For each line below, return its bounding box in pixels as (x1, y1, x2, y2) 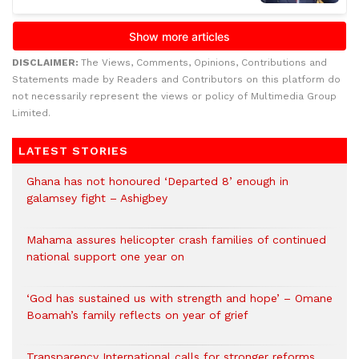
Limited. (12, 107, 50, 119)
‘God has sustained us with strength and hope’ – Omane (26, 291, 333, 305)
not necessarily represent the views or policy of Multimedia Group (12, 90, 337, 102)
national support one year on (26, 249, 184, 263)
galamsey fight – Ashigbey (26, 191, 167, 204)
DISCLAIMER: (12, 56, 81, 68)
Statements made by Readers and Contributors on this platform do (12, 73, 341, 85)
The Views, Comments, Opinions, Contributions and (81, 56, 327, 68)
